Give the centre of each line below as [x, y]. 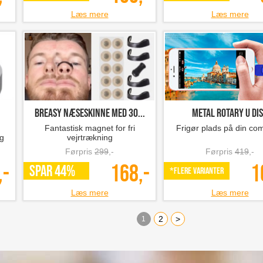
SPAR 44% [52, 172]
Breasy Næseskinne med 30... [90, 113]
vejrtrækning [90, 137]
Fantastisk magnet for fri [90, 128]
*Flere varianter [197, 171]
